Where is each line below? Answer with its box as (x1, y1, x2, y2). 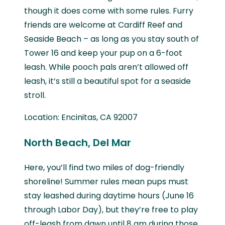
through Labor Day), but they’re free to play (24, 203, 198, 215)
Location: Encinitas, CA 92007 (24, 111, 138, 123)
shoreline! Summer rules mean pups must (24, 175, 188, 187)
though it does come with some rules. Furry (24, 5, 193, 17)
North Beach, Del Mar (24, 135, 131, 150)
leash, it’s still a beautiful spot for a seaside (24, 75, 191, 87)
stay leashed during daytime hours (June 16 (24, 189, 194, 201)
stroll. (24, 89, 46, 101)
